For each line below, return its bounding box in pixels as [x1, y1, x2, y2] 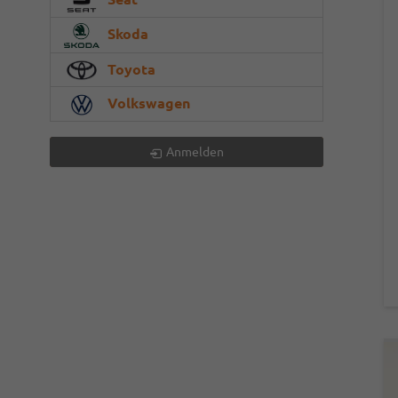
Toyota [104, 60, 155, 77]
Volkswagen [104, 95, 190, 112]
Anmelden [166, 145, 224, 160]
